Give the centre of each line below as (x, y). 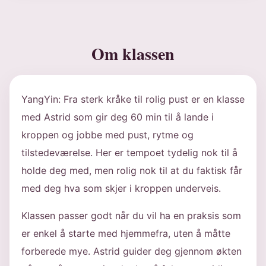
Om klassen (133, 54)
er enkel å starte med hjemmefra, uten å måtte (126, 233)
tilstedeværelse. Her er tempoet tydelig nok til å (129, 153)
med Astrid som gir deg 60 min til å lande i (118, 117)
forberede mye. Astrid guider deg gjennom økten (132, 251)
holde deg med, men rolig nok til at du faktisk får (132, 170)
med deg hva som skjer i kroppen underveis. (121, 188)
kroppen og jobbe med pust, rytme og (107, 135)
